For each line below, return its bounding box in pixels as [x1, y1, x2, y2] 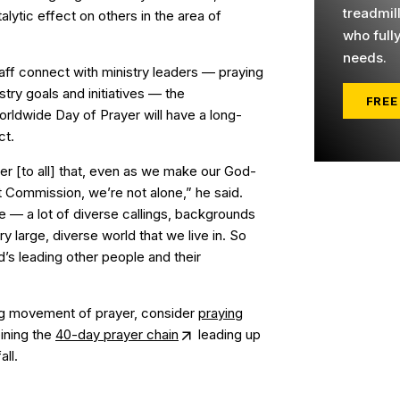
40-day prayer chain [55, 326, 179, 343]
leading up [195, 326, 261, 343]
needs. [342, 49, 390, 66]
